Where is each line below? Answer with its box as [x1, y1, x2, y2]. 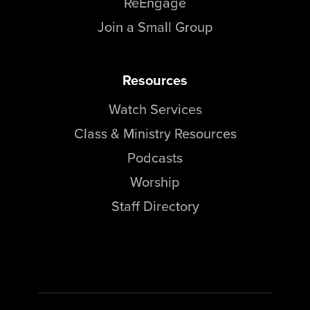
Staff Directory [111, 196, 199, 217]
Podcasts [127, 147, 183, 168]
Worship [130, 172, 180, 192]
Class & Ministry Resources [73, 123, 237, 144]
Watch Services [108, 99, 202, 120]
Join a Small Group [97, 17, 213, 37]
